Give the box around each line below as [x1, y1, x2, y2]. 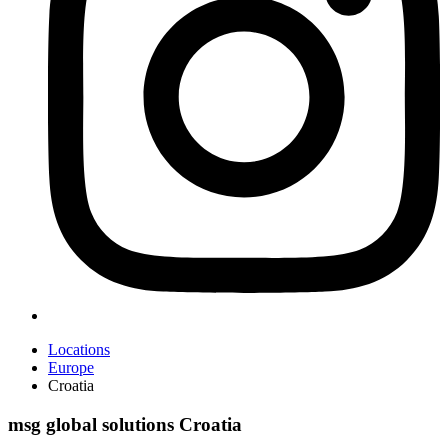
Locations [48, 340, 110, 358]
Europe [48, 358, 94, 376]
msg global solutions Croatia [8, 413, 242, 435]
